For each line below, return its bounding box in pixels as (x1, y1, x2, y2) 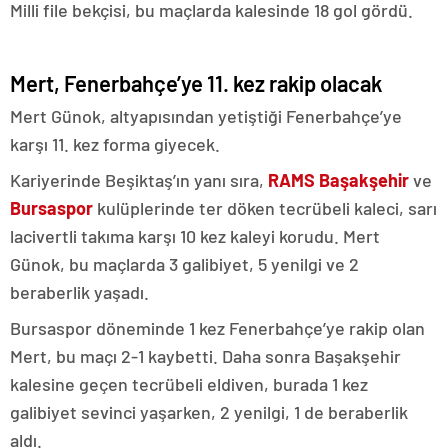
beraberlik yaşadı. (10, 281, 149, 303)
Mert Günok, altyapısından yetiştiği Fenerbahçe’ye (10, 105, 402, 127)
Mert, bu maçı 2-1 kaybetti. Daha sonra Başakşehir (10, 345, 401, 367)
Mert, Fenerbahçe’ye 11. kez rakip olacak (10, 70, 382, 96)
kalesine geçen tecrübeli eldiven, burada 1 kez (10, 373, 368, 395)
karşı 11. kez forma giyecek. (10, 133, 220, 155)
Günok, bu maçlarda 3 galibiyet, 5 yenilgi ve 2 (10, 253, 359, 275)
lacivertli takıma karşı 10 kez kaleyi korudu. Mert (10, 225, 380, 247)
